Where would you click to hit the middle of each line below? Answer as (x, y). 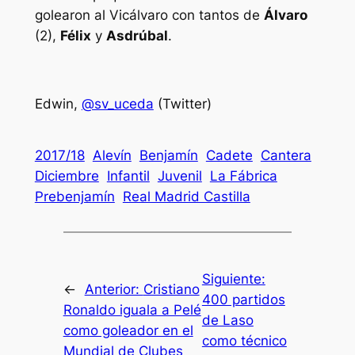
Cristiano (171, 289)
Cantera (286, 156)
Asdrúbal (137, 36)
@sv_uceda (117, 103)
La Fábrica (243, 176)
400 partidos (243, 299)
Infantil (128, 176)
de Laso (227, 320)
